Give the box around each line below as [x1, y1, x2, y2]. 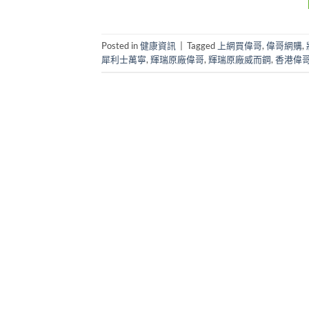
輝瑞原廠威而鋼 [208, 54, 271, 66]
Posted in [101, 40, 140, 52]
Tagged [187, 40, 217, 52]
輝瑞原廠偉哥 [150, 54, 204, 66]
